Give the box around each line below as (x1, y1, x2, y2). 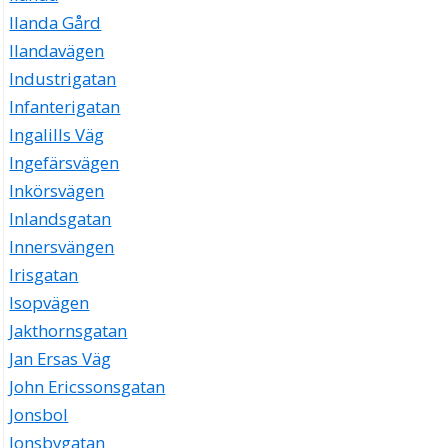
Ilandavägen (9, 39, 105, 63)
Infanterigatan (9, 95, 121, 119)
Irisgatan (9, 263, 79, 287)
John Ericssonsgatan (9, 375, 166, 399)
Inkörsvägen (9, 179, 105, 203)
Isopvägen (9, 291, 90, 315)
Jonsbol (9, 403, 69, 427)
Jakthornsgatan (9, 319, 128, 343)
